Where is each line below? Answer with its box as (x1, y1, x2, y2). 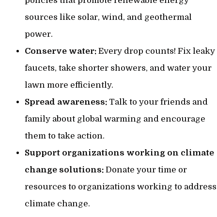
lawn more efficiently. (25, 80, 113, 90)
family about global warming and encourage (25, 114, 205, 124)
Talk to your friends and (107, 97, 208, 107)
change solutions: (25, 165, 104, 175)
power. (25, 30, 53, 39)
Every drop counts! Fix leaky (96, 46, 215, 56)
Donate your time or (104, 165, 187, 175)
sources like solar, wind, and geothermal (25, 13, 192, 22)
